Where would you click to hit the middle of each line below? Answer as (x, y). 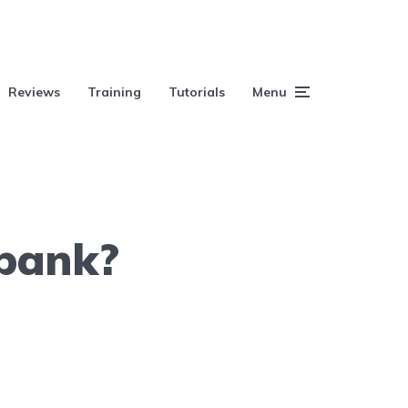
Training (114, 92)
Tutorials (197, 92)
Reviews (34, 92)
